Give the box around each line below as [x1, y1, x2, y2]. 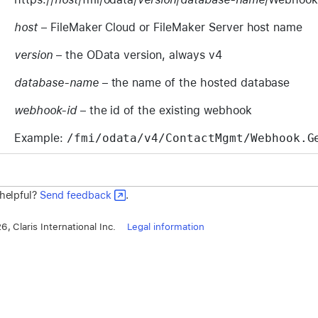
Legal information [126, 221, 204, 233]
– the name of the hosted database [98, 75, 290, 89]
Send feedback [40, 188, 111, 201]
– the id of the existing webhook [76, 103, 252, 117]
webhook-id [14, 103, 77, 117]
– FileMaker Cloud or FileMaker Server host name [37, 20, 303, 34]
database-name [14, 75, 99, 89]
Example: [14, 131, 67, 145]
